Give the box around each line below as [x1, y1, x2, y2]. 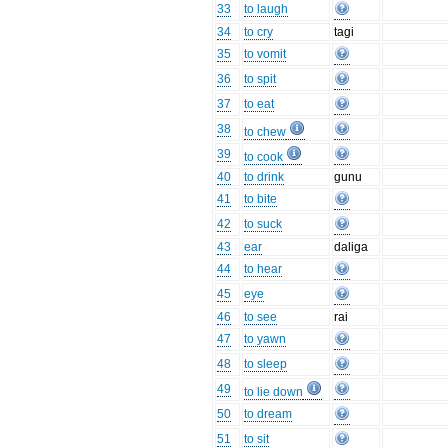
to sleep [244, 357, 288, 372]
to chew [244, 125, 287, 140]
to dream [244, 407, 293, 422]
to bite [244, 192, 278, 207]
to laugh [244, 2, 289, 17]
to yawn [244, 332, 287, 347]
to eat [244, 97, 275, 112]
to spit [244, 72, 277, 87]
